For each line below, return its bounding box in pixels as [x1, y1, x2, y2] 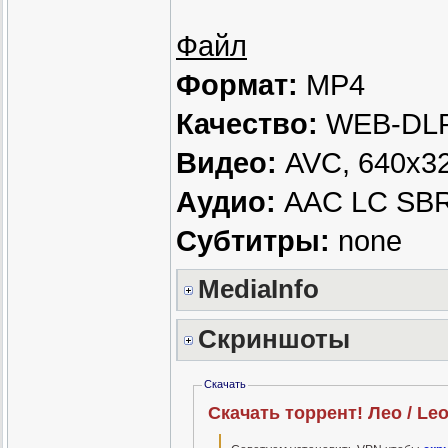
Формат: [176, 69, 298, 102]
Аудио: [176, 186, 276, 219]
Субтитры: [176, 225, 330, 258]
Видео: [176, 147, 277, 180]
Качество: [176, 108, 318, 141]
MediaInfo [198, 274, 319, 305]
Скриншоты [198, 324, 350, 355]
